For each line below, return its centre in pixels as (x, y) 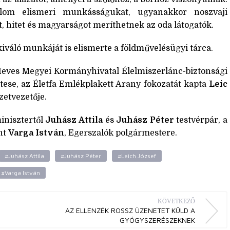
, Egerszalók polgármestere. (121, 133)
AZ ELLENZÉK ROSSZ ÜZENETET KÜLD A (130, 210)
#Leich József (137, 156)
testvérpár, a (201, 120)
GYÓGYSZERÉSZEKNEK (157, 220)
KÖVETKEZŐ (176, 201)
